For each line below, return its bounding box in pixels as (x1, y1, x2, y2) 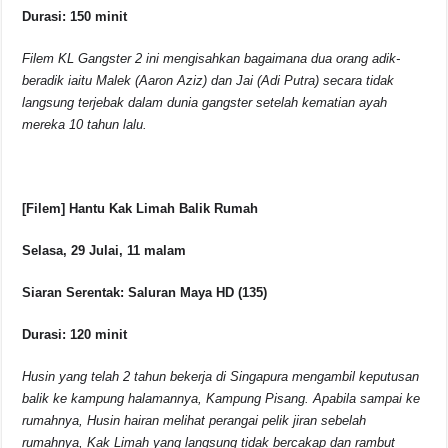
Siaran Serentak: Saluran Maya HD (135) (22, 285, 268, 301)
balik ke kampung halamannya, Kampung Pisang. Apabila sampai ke (22, 391, 421, 407)
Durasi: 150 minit (22, 9, 128, 25)
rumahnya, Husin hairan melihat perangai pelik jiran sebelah (22, 413, 367, 429)
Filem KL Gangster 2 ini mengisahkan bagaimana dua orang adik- (22, 51, 401, 67)
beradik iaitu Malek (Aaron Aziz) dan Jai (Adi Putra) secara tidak (22, 73, 395, 89)
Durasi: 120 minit (22, 327, 128, 343)
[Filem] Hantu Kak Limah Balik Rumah (22, 201, 259, 217)
